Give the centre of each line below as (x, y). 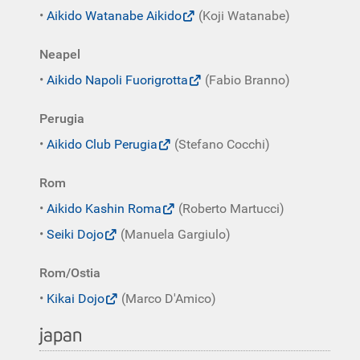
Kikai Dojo (76, 299)
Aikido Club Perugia (102, 144)
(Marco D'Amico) (167, 299)
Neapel (60, 54)
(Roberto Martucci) (230, 209)
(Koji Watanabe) (243, 16)
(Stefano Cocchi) (221, 144)
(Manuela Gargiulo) (174, 234)
